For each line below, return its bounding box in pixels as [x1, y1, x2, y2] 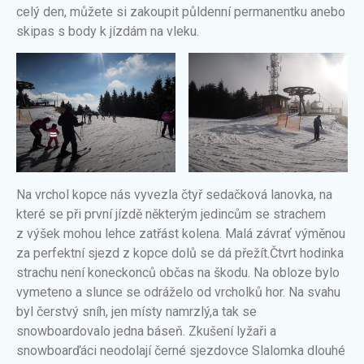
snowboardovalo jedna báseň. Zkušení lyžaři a [16, 323, 276, 340]
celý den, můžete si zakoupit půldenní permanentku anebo [16, 3, 345, 19]
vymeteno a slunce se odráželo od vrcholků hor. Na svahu [16, 284, 340, 301]
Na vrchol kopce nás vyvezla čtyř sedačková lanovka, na [16, 187, 332, 203]
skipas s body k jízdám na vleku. [16, 23, 199, 39]
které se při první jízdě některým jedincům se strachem [16, 206, 326, 223]
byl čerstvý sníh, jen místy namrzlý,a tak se [16, 304, 257, 320]
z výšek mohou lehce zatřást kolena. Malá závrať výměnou [16, 226, 345, 242]
